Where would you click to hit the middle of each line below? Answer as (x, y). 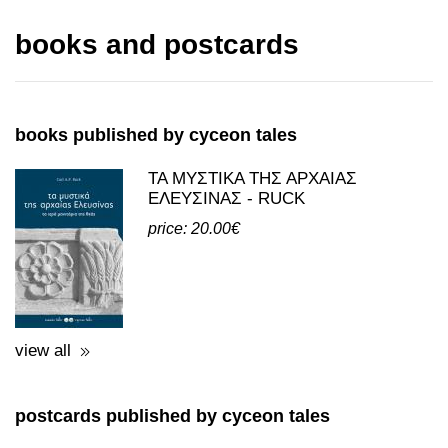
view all (43, 436)
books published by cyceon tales (156, 221)
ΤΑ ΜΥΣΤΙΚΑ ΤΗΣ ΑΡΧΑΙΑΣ (252, 264)
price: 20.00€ (194, 314)
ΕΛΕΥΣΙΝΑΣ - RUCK (226, 284)
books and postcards (157, 130)
